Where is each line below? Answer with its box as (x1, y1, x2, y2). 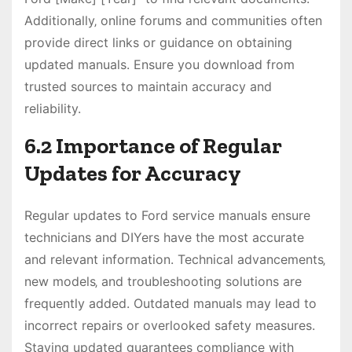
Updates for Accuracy (24, 159, 241, 186)
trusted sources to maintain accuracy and (24, 78, 272, 94)
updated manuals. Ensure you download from (24, 56, 295, 72)
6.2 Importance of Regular (24, 132, 282, 159)
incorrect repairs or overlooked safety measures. (24, 317, 315, 333)
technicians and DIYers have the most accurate (24, 229, 304, 245)
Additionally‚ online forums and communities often (24, 12, 322, 28)
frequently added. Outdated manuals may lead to (24, 295, 317, 311)
